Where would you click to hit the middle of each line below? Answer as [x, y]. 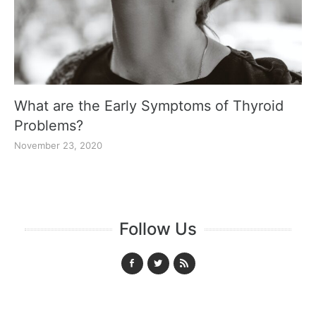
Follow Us [158, 229]
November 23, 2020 [58, 145]
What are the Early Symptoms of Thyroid [149, 105]
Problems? [49, 125]
